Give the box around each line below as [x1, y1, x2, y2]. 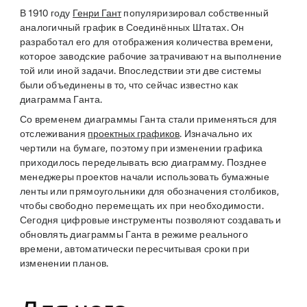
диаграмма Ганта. [19, 94, 103, 106]
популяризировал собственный [121, 8, 269, 19]
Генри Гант [73, 8, 122, 19]
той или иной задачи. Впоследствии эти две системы [19, 65, 262, 77]
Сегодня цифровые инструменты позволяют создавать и [19, 214, 282, 226]
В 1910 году [19, 8, 73, 19]
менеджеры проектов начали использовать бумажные [19, 171, 269, 183]
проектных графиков [88, 128, 180, 140]
